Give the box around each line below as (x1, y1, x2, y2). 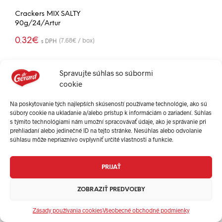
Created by (95, 172, 130, 181)
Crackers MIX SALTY (15, 10, 81, 18)
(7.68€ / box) (59, 36, 95, 44)
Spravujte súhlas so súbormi (59, 68, 153, 77)
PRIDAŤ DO (72, 51, 100, 57)
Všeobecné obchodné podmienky (103, 207, 189, 214)
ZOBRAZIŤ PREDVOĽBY (77, 186, 145, 193)
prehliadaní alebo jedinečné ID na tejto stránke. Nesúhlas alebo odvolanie (10, 127, 202, 134)
